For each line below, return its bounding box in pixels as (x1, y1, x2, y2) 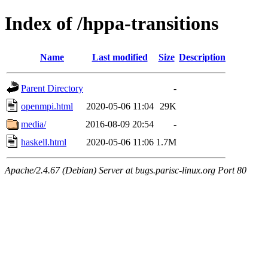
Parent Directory (21, 83, 83, 93)
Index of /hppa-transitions (5, 13, 218, 35)
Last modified (92, 51, 148, 62)
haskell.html (21, 136, 66, 147)
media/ (21, 118, 46, 129)
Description (179, 51, 226, 62)
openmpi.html (21, 100, 73, 111)
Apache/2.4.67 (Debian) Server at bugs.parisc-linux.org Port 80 (5, 165, 246, 175)
